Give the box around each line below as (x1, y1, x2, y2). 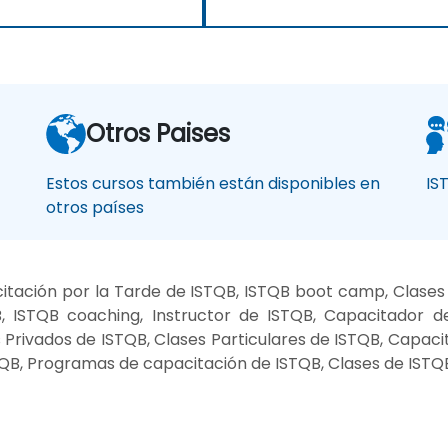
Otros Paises (86, 117, 230, 151)
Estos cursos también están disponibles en (46, 172, 380, 196)
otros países (46, 196, 144, 220)
